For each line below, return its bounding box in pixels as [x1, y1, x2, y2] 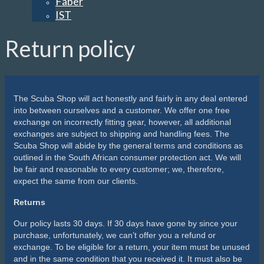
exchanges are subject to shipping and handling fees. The [14, 128, 229, 138]
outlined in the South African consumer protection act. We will [14, 152, 241, 162]
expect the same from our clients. [14, 176, 138, 186]
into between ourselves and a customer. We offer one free [14, 105, 230, 115]
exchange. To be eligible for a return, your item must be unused [14, 242, 250, 252]
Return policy [5, 35, 135, 62]
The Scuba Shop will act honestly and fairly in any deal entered [14, 93, 247, 103]
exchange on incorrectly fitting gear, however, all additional [14, 117, 231, 127]
